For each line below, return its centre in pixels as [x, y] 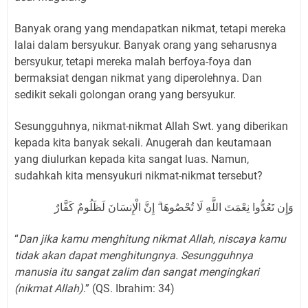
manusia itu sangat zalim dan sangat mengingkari [137, 272]
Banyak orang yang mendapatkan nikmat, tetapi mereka [150, 28]
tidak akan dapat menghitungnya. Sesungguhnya [134, 255]
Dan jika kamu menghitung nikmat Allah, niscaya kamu [152, 239]
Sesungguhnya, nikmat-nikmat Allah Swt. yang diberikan [151, 126]
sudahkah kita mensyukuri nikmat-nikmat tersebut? [139, 175]
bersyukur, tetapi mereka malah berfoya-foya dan [133, 61]
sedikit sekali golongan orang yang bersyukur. [125, 94]
